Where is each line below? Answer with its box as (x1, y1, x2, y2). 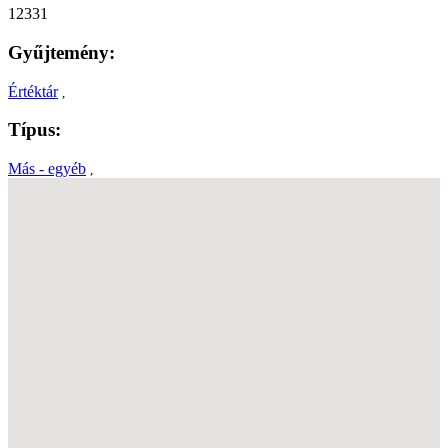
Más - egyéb (8, 160, 86, 178)
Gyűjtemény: (8, 41, 115, 63)
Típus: (8, 119, 61, 141)
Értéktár (8, 82, 58, 100)
